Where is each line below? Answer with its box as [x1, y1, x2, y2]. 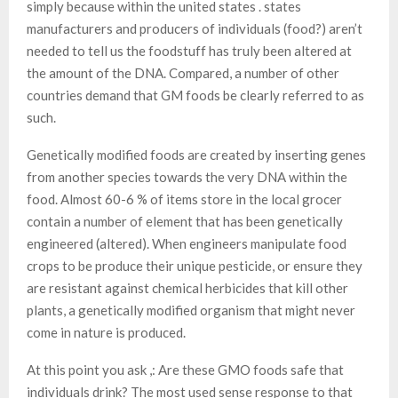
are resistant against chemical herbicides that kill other [27, 279, 348, 296]
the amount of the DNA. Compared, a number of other [27, 64, 339, 81]
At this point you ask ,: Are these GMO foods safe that [27, 361, 344, 378]
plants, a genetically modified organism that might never [27, 301, 355, 318]
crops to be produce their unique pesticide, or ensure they [27, 257, 362, 274]
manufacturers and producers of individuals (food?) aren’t [27, 20, 362, 36]
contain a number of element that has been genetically [27, 212, 343, 229]
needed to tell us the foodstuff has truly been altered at [27, 42, 352, 59]
